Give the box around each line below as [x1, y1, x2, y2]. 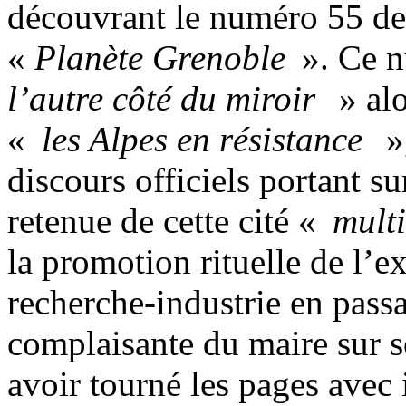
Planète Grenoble [34, 37, 285, 77]
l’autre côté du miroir [7, 78, 323, 118]
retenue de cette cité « [7, 200, 333, 240]
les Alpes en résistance [42, 119, 370, 159]
